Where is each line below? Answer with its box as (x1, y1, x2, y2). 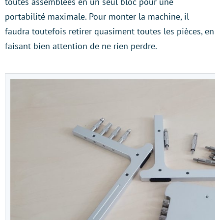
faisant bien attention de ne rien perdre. (5, 40, 157, 52)
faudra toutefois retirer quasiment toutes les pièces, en (5, 25, 214, 37)
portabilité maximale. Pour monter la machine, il (5, 10, 189, 22)
